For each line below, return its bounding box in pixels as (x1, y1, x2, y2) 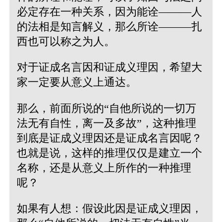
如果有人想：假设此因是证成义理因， (16, 202, 202, 215)
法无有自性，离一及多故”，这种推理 (16, 116, 196, 129)
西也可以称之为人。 (16, 35, 115, 48)
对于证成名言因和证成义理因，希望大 (16, 61, 202, 74)
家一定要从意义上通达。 (16, 76, 137, 89)
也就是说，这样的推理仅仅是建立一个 (16, 146, 202, 159)
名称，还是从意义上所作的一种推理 (16, 161, 191, 174)
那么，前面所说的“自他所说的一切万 (16, 102, 196, 114)
